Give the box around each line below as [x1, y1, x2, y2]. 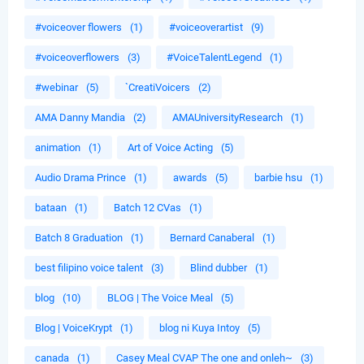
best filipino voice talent [35, 262, 143, 275]
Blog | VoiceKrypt [35, 322, 112, 335]
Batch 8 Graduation [35, 232, 123, 245]
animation [35, 141, 80, 154]
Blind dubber [190, 262, 247, 275]
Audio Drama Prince [35, 171, 126, 184]
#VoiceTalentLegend [167, 51, 262, 64]
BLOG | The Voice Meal [107, 292, 213, 305]
